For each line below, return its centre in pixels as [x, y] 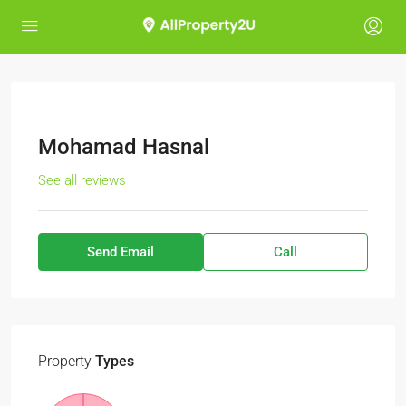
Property [65, 361]
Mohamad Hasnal [124, 147]
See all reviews [82, 180]
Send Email [121, 252]
